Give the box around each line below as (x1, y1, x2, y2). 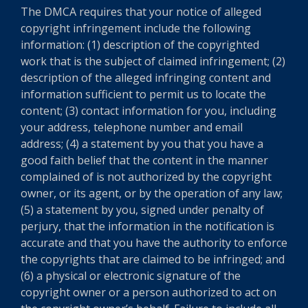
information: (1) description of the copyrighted (21, 37, 259, 52)
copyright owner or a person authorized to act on (21, 285, 276, 300)
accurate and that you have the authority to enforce (21, 235, 287, 250)
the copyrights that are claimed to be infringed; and (21, 252, 285, 267)
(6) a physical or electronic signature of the (21, 268, 241, 283)
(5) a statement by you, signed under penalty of (21, 202, 264, 217)
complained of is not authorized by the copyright (21, 169, 272, 184)
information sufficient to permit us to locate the (21, 87, 266, 102)
